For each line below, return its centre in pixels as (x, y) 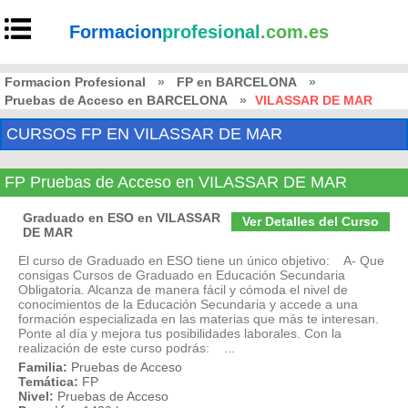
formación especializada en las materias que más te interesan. (199, 319)
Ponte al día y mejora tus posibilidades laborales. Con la (180, 333)
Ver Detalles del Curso (311, 221)
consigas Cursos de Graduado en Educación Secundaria (182, 275)
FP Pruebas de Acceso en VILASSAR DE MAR (176, 182)
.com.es (295, 32)
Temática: (48, 382)
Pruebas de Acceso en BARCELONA (116, 100)
